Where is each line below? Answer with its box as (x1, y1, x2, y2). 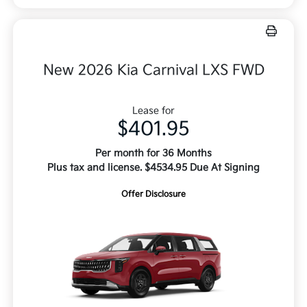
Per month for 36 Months (95, 147, 212, 160)
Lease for (132, 105, 175, 117)
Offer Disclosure (121, 189, 186, 200)
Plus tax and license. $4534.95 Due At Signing (47, 162, 260, 174)
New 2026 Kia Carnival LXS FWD (42, 62, 265, 79)
